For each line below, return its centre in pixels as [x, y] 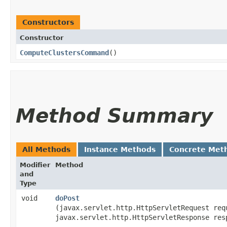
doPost [67, 198]
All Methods [46, 149]
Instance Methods [120, 149]
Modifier [35, 165]
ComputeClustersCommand [64, 52]
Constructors [48, 22]
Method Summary [114, 116]
